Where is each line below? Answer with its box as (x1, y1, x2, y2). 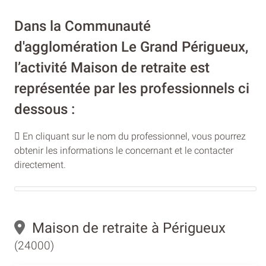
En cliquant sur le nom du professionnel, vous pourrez (20, 130, 246, 142)
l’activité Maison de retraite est (14, 59, 210, 76)
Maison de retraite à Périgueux (25, 219, 226, 236)
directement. (14, 159, 66, 170)
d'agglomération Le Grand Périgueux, (14, 38, 248, 55)
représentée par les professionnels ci (14, 80, 249, 97)
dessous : (14, 100, 75, 118)
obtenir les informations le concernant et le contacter (14, 144, 233, 156)
